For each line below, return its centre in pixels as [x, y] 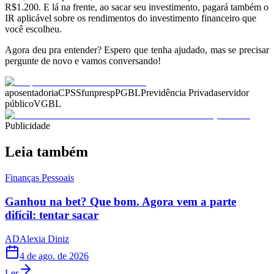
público [19, 104]
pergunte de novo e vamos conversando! [83, 61]
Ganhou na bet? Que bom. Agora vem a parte [120, 201]
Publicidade [28, 126]
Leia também [46, 152]
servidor [233, 93]
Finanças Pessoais [39, 178]
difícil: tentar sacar [52, 215]
